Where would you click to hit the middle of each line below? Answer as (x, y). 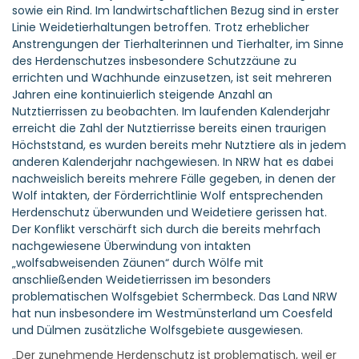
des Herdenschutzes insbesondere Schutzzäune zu (154, 61)
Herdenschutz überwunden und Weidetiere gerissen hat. (169, 212)
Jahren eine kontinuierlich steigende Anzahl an (142, 95)
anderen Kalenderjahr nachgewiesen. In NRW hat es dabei (173, 162)
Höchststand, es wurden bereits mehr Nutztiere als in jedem (179, 145)
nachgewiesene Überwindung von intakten (131, 246)
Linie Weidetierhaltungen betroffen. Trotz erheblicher (161, 27)
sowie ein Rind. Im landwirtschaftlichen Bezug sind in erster (175, 10)
